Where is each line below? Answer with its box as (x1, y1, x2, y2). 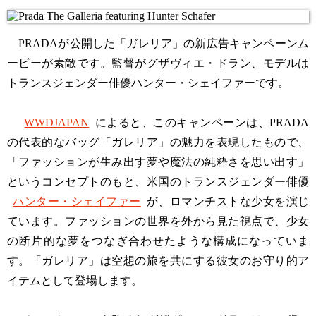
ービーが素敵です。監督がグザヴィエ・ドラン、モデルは (7, 57, 309, 69)
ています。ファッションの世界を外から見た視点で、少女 (7, 215, 309, 227)
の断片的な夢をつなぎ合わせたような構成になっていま (7, 235, 309, 247)
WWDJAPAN (24, 116, 90, 128)
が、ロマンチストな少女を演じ (146, 195, 309, 207)
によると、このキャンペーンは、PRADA (95, 116, 310, 128)
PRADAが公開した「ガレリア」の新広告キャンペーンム (7, 37, 309, 49)
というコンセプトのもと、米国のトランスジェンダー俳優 (7, 176, 309, 188)
